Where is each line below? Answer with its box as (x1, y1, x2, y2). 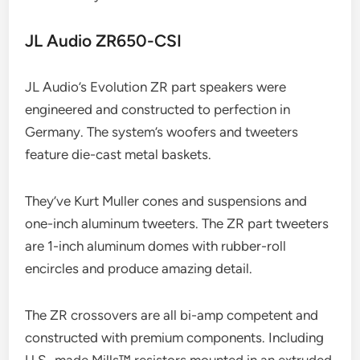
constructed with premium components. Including (25, 329, 325, 346)
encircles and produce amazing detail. (25, 260, 253, 276)
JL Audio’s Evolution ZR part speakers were (25, 78, 287, 95)
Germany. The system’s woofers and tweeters (25, 123, 299, 140)
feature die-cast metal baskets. (25, 145, 212, 162)
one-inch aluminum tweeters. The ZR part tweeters (25, 215, 329, 231)
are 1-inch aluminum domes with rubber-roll (25, 237, 287, 254)
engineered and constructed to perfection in (25, 100, 291, 117)
